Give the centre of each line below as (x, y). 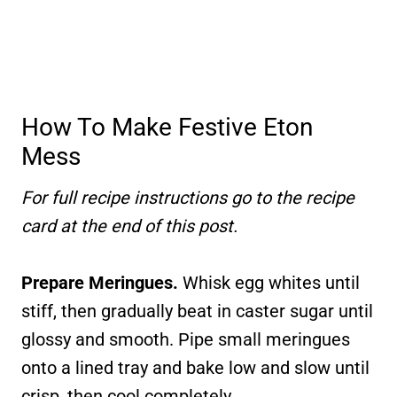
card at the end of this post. (129, 226)
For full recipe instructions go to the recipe (188, 197)
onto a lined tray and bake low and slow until (195, 367)
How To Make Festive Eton (167, 127)
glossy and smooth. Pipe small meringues (186, 339)
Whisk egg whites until (271, 282)
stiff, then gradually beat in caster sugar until (197, 311)
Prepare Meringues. (102, 282)
